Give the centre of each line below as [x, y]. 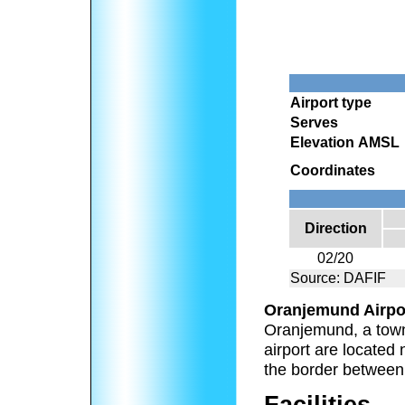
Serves [314, 122]
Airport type [331, 103]
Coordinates [333, 170]
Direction [335, 228]
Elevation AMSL [345, 142]
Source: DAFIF [338, 278]
